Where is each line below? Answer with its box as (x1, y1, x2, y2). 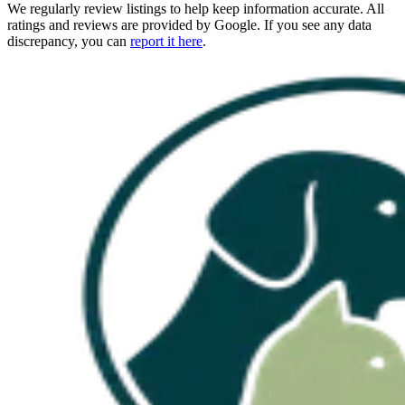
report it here (130, 33, 202, 49)
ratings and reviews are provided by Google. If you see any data (7, 16, 372, 33)
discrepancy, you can (7, 33, 127, 49)
